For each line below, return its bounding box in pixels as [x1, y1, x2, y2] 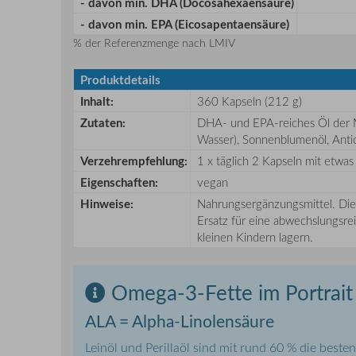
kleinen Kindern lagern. [197, 228, 313, 245]
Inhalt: [80, 92, 114, 110]
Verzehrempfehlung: [80, 152, 188, 169]
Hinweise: [80, 195, 133, 212]
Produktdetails [80, 71, 161, 88]
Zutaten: [80, 114, 126, 131]
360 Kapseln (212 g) [197, 92, 302, 109]
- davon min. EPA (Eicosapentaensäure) [80, 15, 289, 33]
